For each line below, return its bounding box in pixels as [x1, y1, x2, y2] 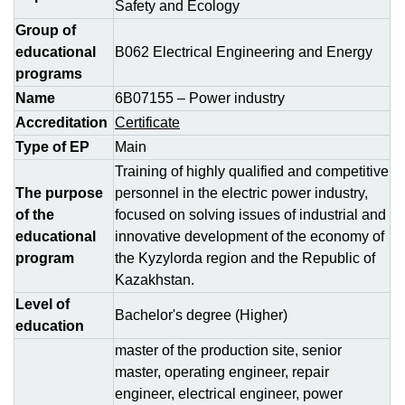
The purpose [15, 185, 103, 201]
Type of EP [15, 139, 89, 155]
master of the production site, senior [115, 343, 342, 358]
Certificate [115, 115, 180, 130]
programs [15, 66, 86, 81]
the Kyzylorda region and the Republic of [115, 250, 375, 266]
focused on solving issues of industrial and [115, 207, 386, 222]
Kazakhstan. [115, 272, 194, 287]
